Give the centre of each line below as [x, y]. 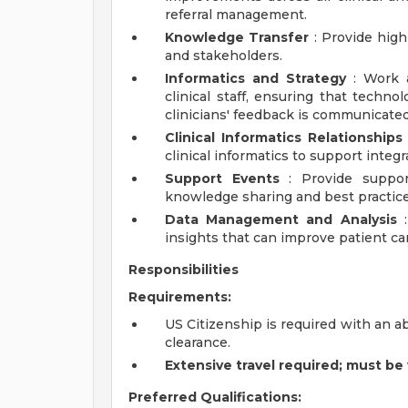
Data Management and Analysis [281, 219]
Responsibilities [184, 270]
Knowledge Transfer [237, 37]
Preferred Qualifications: [215, 397]
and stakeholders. [224, 56]
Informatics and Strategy [255, 78]
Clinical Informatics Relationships [284, 138]
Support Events [222, 178]
